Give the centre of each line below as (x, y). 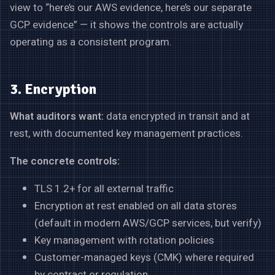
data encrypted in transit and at (177, 116)
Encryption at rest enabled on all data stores (136, 206)
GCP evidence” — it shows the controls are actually (126, 25)
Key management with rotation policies (124, 240)
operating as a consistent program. (91, 42)
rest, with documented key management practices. (126, 133)
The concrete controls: (65, 161)
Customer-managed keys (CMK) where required (144, 257)
